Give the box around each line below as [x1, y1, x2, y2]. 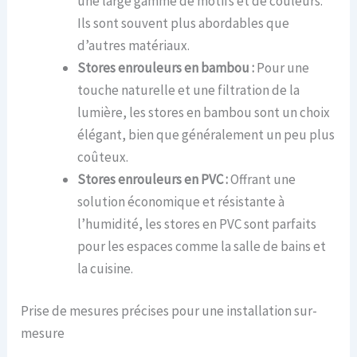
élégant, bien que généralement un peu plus [77, 125, 335, 143]
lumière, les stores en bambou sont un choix [77, 103, 331, 121]
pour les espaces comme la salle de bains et [77, 237, 327, 255]
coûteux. [77, 147, 129, 166]
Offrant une [228, 170, 296, 188]
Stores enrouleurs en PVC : [77, 170, 229, 188]
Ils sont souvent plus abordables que [77, 14, 290, 32]
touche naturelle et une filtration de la [77, 80, 300, 99]
